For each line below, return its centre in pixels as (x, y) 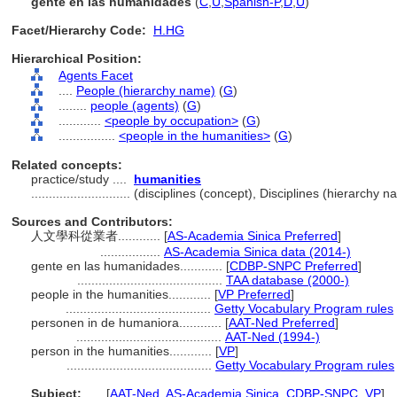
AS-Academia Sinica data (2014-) (257, 252)
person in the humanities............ (123, 351)
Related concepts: (67, 165)
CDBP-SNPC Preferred (294, 266)
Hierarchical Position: (77, 58)
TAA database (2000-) (288, 280)
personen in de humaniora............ (128, 323)
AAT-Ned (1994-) (272, 337)
